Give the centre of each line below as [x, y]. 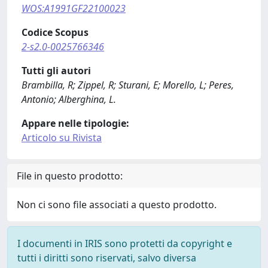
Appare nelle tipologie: [75, 123]
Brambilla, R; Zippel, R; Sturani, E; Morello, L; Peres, [128, 85]
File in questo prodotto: [70, 176]
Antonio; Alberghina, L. [69, 99]
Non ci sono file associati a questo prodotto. [117, 205]
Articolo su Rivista [62, 138]
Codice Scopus [55, 32]
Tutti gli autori [56, 71]
